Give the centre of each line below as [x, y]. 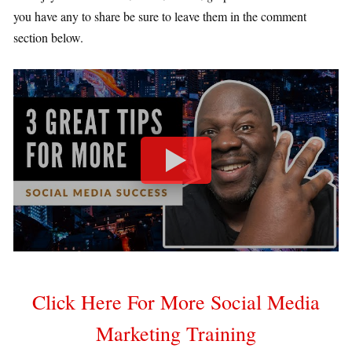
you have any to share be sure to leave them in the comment [160, 16]
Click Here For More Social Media [176, 302]
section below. [48, 37]
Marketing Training [176, 334]
